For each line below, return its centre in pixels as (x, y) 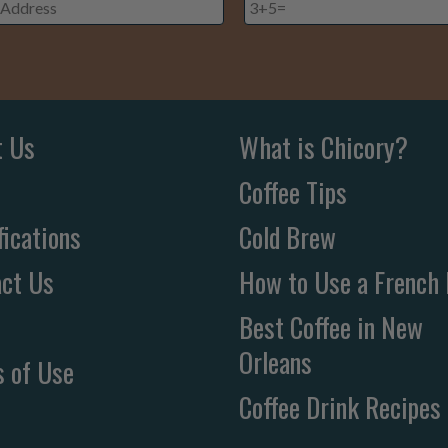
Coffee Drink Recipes (340, 407)
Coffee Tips (293, 192)
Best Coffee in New (331, 327)
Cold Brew (287, 237)
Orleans (275, 362)
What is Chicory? (323, 147)
